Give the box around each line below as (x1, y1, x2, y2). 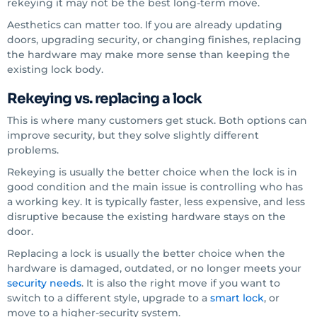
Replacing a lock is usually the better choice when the (7, 247, 285, 260)
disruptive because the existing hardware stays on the (7, 210, 286, 223)
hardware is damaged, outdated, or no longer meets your (7, 262, 301, 275)
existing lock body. (7, 63, 103, 76)
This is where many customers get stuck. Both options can (7, 114, 307, 127)
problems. (7, 144, 59, 156)
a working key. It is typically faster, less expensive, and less (7, 195, 305, 208)
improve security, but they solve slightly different (7, 129, 259, 142)
